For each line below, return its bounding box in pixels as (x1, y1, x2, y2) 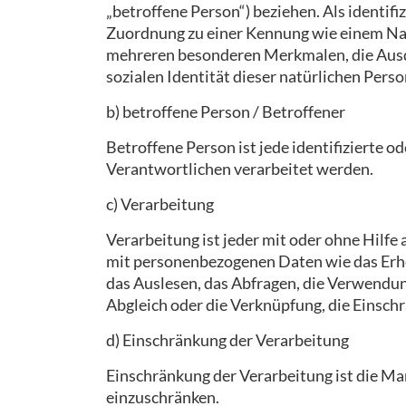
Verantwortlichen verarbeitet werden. (106, 159, 373, 179)
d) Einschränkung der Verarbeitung (106, 330, 349, 350)
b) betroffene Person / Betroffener (106, 101, 345, 121)
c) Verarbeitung (106, 194, 214, 214)
